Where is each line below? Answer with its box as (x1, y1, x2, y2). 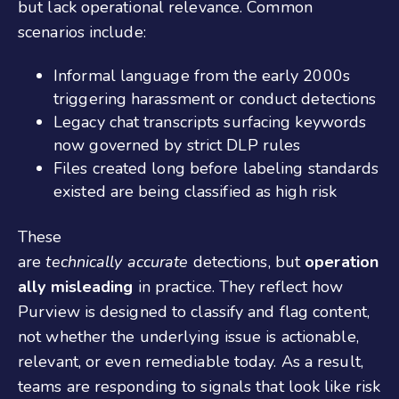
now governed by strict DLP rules (53, 134, 301, 157)
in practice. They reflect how (133, 276, 344, 298)
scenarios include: (18, 20, 146, 43)
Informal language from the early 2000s (53, 65, 350, 87)
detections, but (188, 251, 305, 273)
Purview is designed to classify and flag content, (18, 301, 370, 323)
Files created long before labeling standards (53, 158, 379, 180)
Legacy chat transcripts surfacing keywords (53, 111, 367, 134)
